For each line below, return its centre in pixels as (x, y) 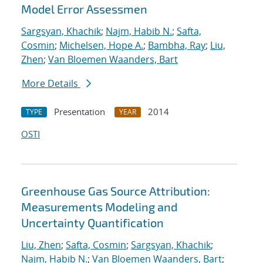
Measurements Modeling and (99, 207)
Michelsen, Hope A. (101, 45)
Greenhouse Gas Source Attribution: (116, 191)
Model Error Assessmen (84, 9)
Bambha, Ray (177, 45)
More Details (51, 84)
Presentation (80, 112)
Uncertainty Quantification (92, 223)
